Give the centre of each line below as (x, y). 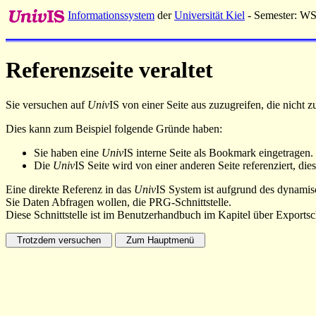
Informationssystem (111, 15)
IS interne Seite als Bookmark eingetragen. (218, 152)
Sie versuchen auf (47, 104)
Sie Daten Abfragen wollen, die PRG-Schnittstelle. (119, 202)
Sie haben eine (68, 152)
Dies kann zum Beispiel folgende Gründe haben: (114, 128)
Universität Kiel (209, 15)
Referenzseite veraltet (109, 70)
